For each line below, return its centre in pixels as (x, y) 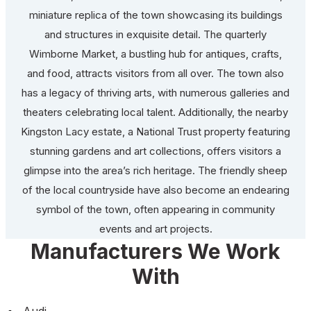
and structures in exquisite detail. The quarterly (155, 34)
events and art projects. (155, 228)
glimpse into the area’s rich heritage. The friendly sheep (155, 170)
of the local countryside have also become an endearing (155, 190)
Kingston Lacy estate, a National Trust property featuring (155, 131)
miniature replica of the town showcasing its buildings (155, 15)
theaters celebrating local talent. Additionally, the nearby (155, 112)
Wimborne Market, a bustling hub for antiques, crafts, (155, 53)
